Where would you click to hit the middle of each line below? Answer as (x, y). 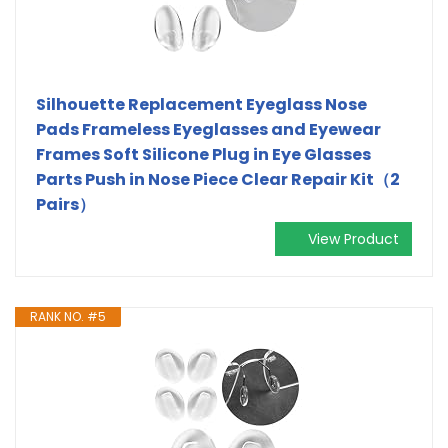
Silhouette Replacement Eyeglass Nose (201, 104)
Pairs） (65, 204)
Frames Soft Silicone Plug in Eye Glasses (203, 154)
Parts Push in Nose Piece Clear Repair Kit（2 (218, 179)
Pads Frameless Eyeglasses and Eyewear (208, 129)
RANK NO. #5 (68, 316)
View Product (353, 238)
